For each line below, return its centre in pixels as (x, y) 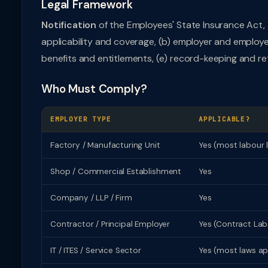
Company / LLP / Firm (91, 198)
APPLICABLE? (224, 119)
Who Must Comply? (94, 89)
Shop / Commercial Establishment (116, 171)
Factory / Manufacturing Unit (105, 145)
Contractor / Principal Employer (110, 224)
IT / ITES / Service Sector (96, 250)
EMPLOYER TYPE (81, 119)
